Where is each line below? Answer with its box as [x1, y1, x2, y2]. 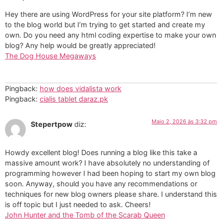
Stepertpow [31, 120, 72, 129]
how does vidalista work [40, 84, 121, 93]
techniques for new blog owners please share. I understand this [5, 189, 217, 198]
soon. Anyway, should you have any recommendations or [5, 179, 197, 188]
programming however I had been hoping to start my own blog [5, 168, 216, 177]
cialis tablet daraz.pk [40, 95, 108, 104]
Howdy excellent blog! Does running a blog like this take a [5, 148, 197, 157]
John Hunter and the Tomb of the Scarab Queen [5, 210, 165, 219]
